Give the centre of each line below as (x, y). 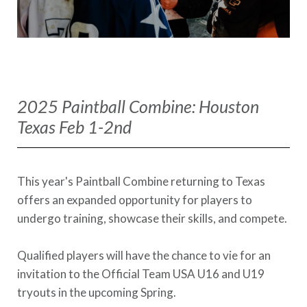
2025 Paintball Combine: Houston (138, 106)
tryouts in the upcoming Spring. (97, 292)
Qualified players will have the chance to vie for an (144, 255)
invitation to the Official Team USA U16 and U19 (141, 274)
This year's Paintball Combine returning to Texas (141, 181)
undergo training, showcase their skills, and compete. (152, 218)
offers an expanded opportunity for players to (135, 200)
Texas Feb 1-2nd (74, 127)
